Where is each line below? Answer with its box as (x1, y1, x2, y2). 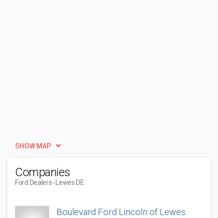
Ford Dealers (15, 179, 52, 186)
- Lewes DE (52, 179, 84, 186)
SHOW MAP (15, 142, 51, 150)
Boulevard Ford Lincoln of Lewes (56, 207, 185, 217)
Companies (15, 165, 71, 179)
